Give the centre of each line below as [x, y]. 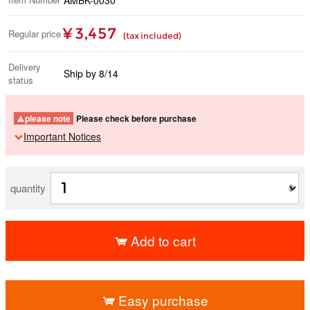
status [21, 80]
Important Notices [62, 136]
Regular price [35, 33]
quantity [28, 188]
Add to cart [163, 240]
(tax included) [152, 35]
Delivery [25, 66]
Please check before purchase [136, 118]
